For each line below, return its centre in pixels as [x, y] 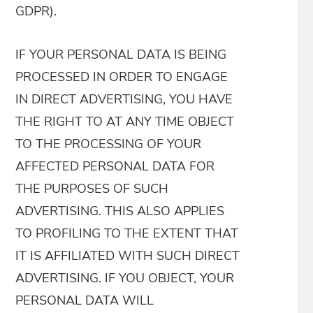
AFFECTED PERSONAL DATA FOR [115, 166]
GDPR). [36, 11]
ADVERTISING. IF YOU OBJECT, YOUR [125, 278]
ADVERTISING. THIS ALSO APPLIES [120, 211]
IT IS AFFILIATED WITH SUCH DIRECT [128, 256]
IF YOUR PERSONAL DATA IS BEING [121, 54]
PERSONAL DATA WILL [85, 300]
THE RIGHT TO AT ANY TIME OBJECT [125, 122]
